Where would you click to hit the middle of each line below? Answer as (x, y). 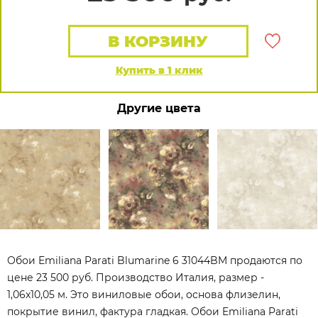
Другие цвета (159, 108)
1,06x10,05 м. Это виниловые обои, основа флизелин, (144, 295)
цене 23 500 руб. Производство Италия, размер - (136, 278)
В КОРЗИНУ (158, 42)
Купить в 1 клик (159, 70)
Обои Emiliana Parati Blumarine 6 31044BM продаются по (155, 261)
